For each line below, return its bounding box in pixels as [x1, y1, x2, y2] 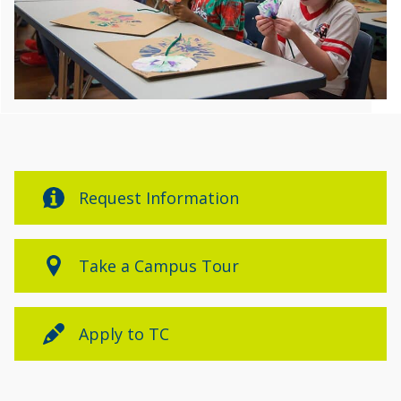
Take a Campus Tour [79, 255, 239, 277]
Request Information [79, 187, 239, 209]
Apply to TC [79, 323, 169, 346]
